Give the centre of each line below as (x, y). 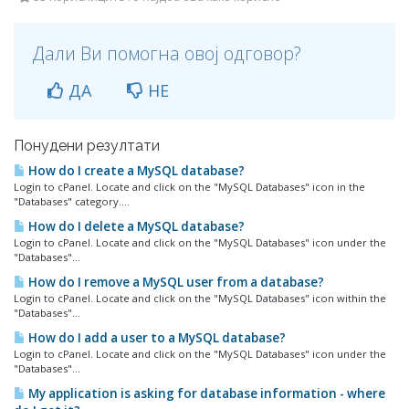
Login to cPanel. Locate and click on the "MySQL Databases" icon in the (189, 187)
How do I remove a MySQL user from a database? (175, 282)
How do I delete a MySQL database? (135, 226)
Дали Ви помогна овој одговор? (167, 53)
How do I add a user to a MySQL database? (156, 338)
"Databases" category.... (72, 201)
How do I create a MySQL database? (135, 171)
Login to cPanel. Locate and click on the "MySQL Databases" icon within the (200, 298)
